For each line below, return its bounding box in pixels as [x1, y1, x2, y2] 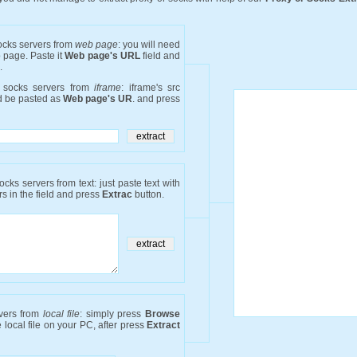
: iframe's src [121, 82, 181, 93]
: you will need [118, 39, 180, 50]
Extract [147, 320, 180, 331]
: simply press [80, 308, 146, 320]
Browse [145, 308, 181, 320]
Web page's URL [65, 50, 140, 61]
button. [132, 189, 164, 200]
